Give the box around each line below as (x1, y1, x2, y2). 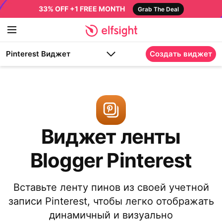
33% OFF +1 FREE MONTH (38, 4, 125, 13)
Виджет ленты (41, 124, 181, 149)
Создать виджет (150, 49, 212, 58)
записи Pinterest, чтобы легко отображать (8, 195, 214, 207)
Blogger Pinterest (30, 148, 192, 172)
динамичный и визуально (49, 209, 173, 221)
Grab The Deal (137, 5, 179, 13)
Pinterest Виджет (6, 49, 70, 58)
